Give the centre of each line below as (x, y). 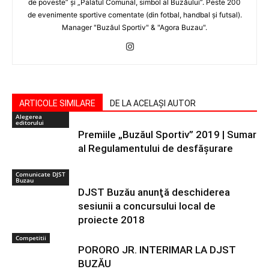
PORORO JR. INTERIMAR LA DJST (157, 250)
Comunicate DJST (41, 174)
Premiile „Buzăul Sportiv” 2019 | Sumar (167, 134)
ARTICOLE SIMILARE (57, 103)
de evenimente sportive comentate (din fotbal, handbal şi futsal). (134, 15)
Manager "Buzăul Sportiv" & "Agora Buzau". (134, 27)
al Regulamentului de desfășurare (156, 148)
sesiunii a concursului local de (147, 206)
